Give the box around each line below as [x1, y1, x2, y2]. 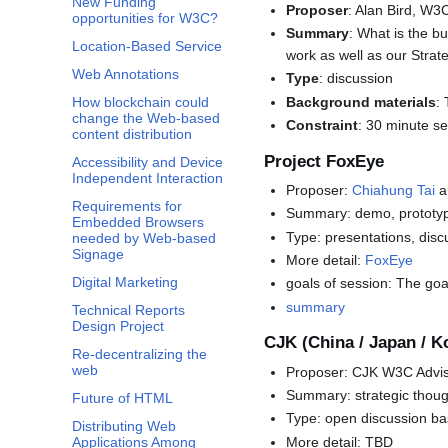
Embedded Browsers [72, 214, 204, 231]
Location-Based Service [72, 38, 222, 55]
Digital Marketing [72, 274, 178, 291]
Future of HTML [72, 390, 173, 407]
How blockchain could [72, 94, 209, 111]
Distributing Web [72, 418, 176, 435]
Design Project [72, 318, 164, 335]
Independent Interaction [72, 170, 223, 187]
